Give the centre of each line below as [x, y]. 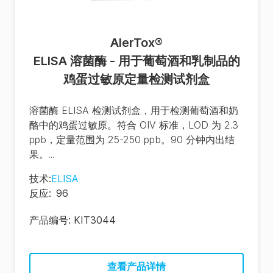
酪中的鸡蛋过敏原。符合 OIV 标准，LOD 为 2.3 [134, 125]
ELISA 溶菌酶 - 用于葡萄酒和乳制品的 [136, 61]
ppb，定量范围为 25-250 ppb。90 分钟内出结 [132, 140]
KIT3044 [95, 220]
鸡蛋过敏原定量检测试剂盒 [136, 79]
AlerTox [133, 43]
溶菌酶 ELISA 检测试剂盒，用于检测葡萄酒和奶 [134, 110]
